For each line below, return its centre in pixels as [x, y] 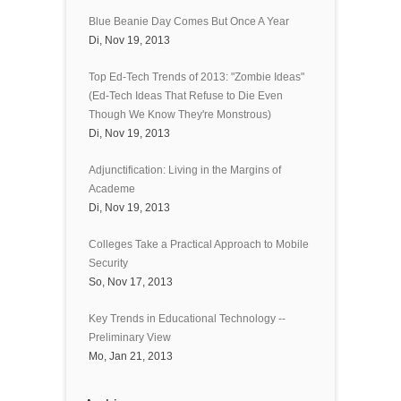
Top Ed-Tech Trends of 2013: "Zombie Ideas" [196, 77]
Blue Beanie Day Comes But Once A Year [189, 21]
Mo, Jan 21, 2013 [131, 356]
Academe [112, 189]
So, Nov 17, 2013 [131, 282]
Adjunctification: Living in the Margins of [185, 170]
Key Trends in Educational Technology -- [187, 319]
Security [108, 263]
